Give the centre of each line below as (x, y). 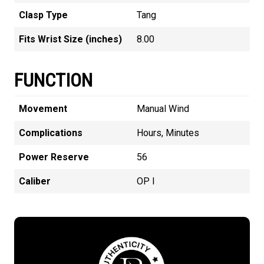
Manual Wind (163, 108)
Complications (51, 133)
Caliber (35, 181)
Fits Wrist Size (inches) (70, 39)
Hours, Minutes (168, 133)
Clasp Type (43, 15)
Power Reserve (54, 157)
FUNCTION (53, 80)
